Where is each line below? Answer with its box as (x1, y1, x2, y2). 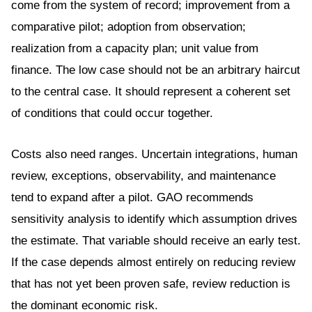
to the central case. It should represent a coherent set (11, 85, 290, 98)
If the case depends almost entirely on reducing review (11, 256, 295, 269)
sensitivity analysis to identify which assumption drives (11, 212, 297, 226)
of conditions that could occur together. (11, 107, 213, 120)
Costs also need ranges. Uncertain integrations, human (11, 148, 297, 161)
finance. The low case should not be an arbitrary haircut (11, 63, 300, 77)
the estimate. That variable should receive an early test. (11, 234, 301, 247)
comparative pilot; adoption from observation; (11, 20, 246, 33)
